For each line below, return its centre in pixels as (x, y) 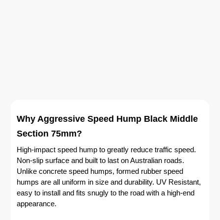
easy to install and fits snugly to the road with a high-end (106, 193)
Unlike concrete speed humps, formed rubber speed (100, 172)
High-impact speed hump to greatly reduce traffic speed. (107, 150)
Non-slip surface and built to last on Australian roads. (101, 161)
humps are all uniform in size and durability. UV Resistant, (109, 182)
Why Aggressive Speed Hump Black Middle (108, 119)
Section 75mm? (50, 133)
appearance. (37, 204)
